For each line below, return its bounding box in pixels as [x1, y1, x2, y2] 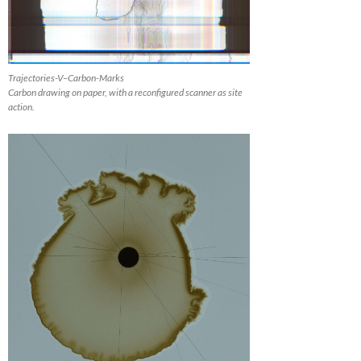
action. [8, 100, 35, 113]
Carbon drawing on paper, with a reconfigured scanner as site [8, 85, 243, 98]
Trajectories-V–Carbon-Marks [8, 71, 124, 84]
